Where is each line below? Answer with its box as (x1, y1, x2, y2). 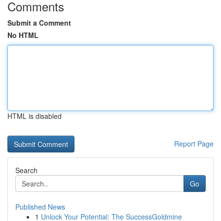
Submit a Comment (7, 18, 71, 28)
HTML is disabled (7, 111, 62, 121)
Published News (15, 202, 65, 212)
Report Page (174, 139, 214, 148)
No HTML (7, 30, 38, 40)
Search (15, 165, 37, 175)
